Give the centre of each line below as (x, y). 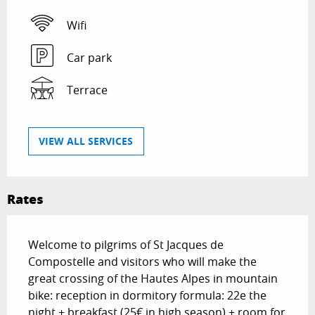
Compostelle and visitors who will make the (142, 262)
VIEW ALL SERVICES (86, 142)
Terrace (87, 90)
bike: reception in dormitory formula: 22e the (147, 296)
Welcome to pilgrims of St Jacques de (126, 245)
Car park (89, 57)
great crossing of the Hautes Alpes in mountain (153, 279)
